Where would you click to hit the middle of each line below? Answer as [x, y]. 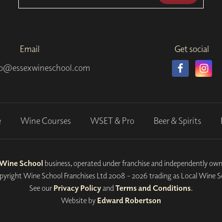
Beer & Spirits [177, 121]
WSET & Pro [112, 121]
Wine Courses [46, 121]
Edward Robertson [129, 200]
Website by [79, 200]
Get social [192, 49]
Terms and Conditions [153, 188]
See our [41, 188]
